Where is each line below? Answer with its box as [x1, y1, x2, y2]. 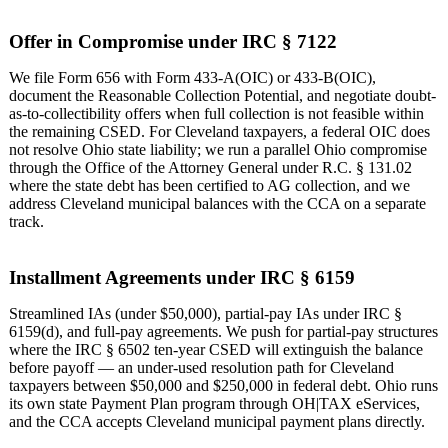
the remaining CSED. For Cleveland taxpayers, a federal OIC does [9, 122, 430, 140]
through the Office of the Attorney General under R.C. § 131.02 [9, 158, 412, 176]
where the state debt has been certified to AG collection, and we [9, 176, 410, 194]
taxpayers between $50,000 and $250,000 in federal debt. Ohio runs [9, 377, 438, 395]
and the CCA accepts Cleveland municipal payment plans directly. [9, 413, 425, 431]
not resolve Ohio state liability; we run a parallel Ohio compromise [9, 140, 427, 158]
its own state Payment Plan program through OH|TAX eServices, [9, 395, 420, 413]
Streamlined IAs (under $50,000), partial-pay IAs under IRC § [9, 305, 402, 323]
